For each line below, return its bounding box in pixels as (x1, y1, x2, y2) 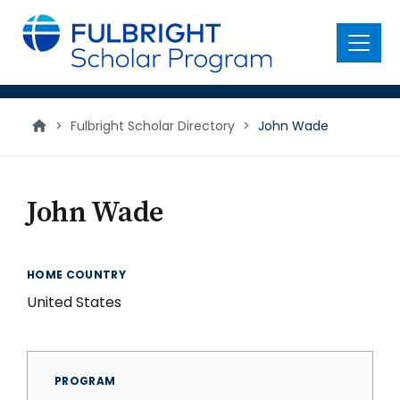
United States (27, 292, 121, 312)
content (11, 25, 72, 46)
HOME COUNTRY (27, 267, 127, 282)
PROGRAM (54, 373, 116, 388)
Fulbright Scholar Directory (71, 117, 235, 135)
